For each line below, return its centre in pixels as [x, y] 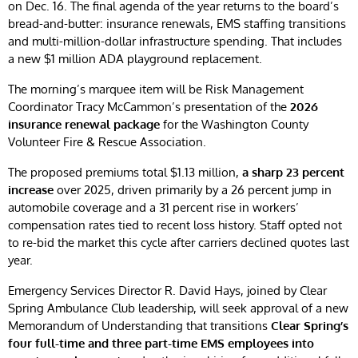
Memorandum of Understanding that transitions [139, 326]
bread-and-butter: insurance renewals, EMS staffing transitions [177, 24]
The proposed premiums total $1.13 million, [125, 173]
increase [32, 190]
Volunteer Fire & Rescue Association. [107, 142]
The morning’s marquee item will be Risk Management [156, 89]
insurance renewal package [84, 125]
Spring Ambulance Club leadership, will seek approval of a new [178, 308]
